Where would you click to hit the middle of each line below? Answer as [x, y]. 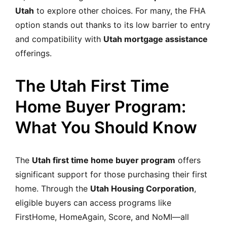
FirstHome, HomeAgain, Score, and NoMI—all [102, 217]
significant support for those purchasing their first [111, 174]
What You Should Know [106, 127]
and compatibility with [59, 39]
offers [188, 160]
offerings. [33, 53]
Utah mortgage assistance [156, 39]
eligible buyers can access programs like [93, 202]
